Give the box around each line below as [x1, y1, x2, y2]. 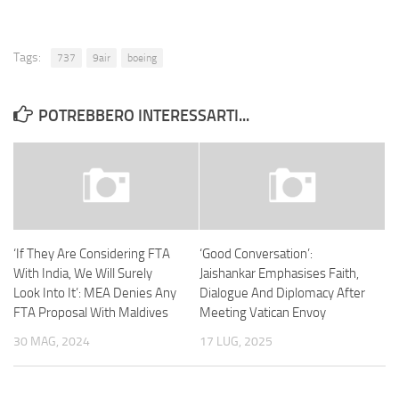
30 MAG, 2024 [13, 334, 90, 350]
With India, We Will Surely [13, 265, 152, 282]
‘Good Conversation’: [199, 246, 313, 263]
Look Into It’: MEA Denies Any [13, 285, 176, 302]
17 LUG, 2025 [199, 334, 273, 350]
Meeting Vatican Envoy [199, 305, 326, 322]
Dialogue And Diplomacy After [199, 285, 365, 302]
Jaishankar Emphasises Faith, [199, 265, 359, 282]
